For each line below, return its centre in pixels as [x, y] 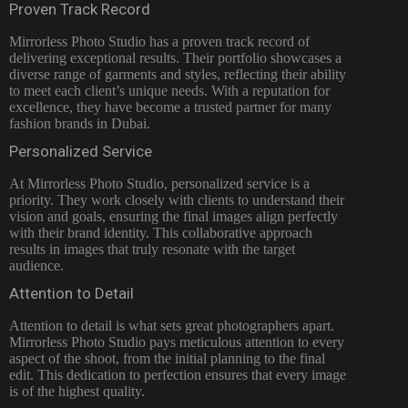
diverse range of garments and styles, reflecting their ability [178, 75]
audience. [36, 266]
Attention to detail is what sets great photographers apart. [172, 326]
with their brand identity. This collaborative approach [161, 233]
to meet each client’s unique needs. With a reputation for [169, 91]
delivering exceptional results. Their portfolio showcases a [175, 58]
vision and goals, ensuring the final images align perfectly [173, 217]
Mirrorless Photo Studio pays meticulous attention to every [177, 342]
